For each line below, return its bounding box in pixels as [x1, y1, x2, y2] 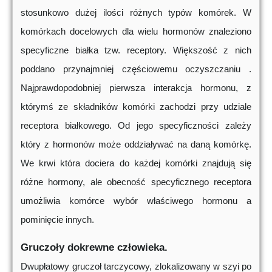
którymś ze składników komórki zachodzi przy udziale [21, 101, 251, 112]
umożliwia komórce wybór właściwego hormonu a [21, 195, 251, 206]
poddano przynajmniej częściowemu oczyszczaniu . [21, 64, 251, 75]
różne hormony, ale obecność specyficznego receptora [21, 177, 251, 188]
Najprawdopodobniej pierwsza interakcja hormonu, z [21, 83, 251, 93]
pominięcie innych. [21, 214, 94, 225]
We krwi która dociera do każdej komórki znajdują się [21, 158, 251, 169]
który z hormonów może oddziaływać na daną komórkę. [21, 139, 251, 150]
